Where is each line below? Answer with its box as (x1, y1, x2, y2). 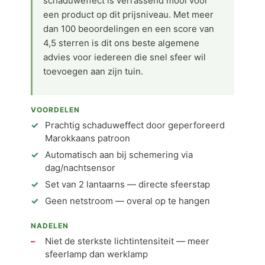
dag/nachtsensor (45, 162, 115, 173)
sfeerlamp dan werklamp (45, 248, 148, 260)
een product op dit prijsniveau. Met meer (43, 9, 214, 20)
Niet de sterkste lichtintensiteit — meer (45, 235, 209, 247)
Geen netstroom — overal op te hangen (45, 195, 210, 206)
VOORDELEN (31, 105, 80, 114)
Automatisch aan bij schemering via (45, 149, 193, 160)
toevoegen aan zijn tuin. (43, 66, 143, 77)
